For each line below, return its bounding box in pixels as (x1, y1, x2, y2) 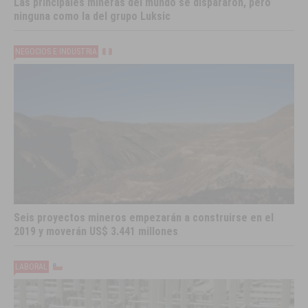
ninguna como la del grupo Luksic (14, 10, 171, 23)
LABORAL (15, 262, 48, 272)
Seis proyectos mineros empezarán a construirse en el (14, 211, 274, 225)
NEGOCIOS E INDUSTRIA (15, 47, 98, 57)
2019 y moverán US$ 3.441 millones (14, 225, 179, 239)
